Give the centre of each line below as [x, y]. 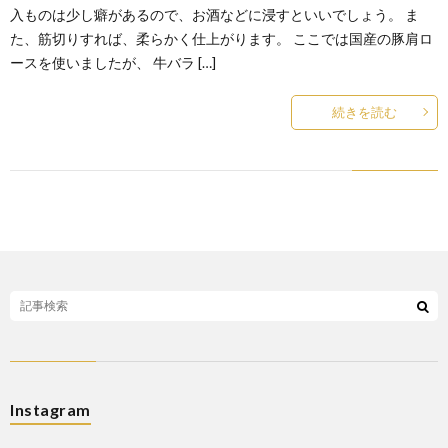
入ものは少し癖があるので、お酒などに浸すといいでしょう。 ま [214, 14]
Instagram [50, 409]
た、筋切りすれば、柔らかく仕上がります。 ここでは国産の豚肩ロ [221, 38]
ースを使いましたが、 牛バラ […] [113, 62]
